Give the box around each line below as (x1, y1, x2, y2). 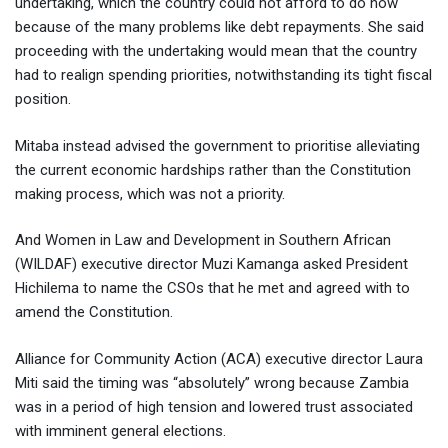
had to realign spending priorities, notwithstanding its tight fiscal (15, 66, 432, 85)
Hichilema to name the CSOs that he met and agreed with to (15, 279, 410, 298)
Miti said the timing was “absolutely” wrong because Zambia (15, 373, 409, 392)
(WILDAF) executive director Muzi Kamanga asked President (15, 255, 408, 274)
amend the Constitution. (15, 303, 173, 322)
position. (15, 90, 75, 109)
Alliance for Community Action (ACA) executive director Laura (15, 349, 423, 368)
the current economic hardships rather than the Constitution (15, 160, 411, 179)
